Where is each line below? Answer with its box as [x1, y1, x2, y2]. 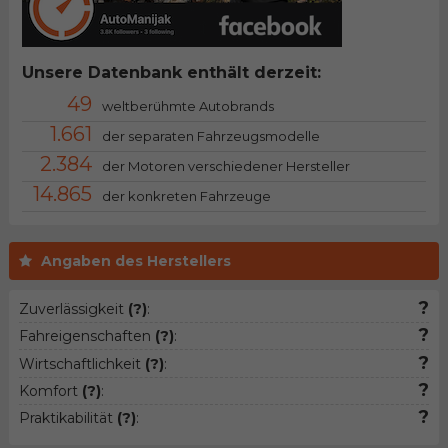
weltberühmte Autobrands [101, 98, 274, 115]
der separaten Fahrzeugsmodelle [101, 128, 320, 145]
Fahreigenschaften [18, 327, 155, 346]
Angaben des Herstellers [40, 252, 231, 271]
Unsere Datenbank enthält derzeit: [21, 63, 321, 83]
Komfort [18, 381, 82, 400]
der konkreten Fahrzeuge [101, 188, 271, 205]
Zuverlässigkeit [18, 300, 128, 319]
